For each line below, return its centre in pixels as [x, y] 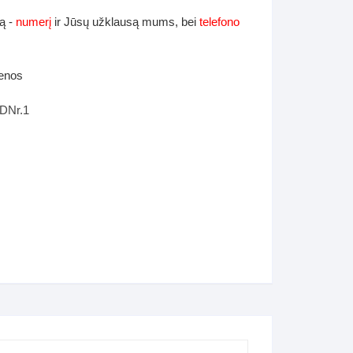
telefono [219, 22]
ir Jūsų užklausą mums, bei [125, 22]
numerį [33, 22]
